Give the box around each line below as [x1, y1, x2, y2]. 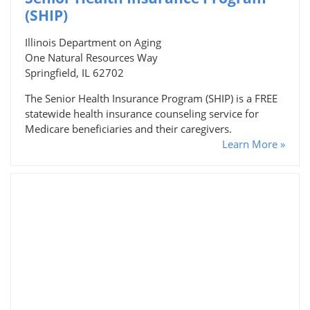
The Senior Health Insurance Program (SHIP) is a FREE [25, 91, 277, 105]
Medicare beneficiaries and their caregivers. [25, 121, 232, 136]
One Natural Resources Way [25, 50, 158, 64]
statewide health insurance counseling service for [25, 106, 259, 120]
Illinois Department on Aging [25, 35, 161, 49]
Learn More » [222, 136, 285, 151]
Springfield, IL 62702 [25, 65, 124, 80]
